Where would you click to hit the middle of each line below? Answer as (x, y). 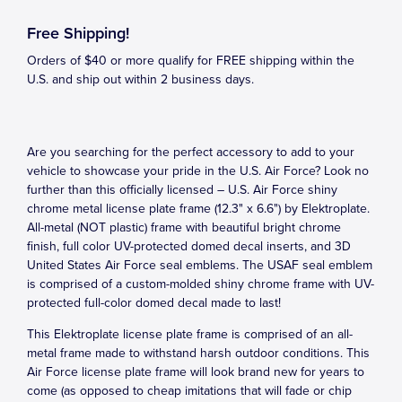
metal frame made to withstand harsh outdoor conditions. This (198, 353)
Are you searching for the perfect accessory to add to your (191, 152)
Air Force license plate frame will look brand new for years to (196, 372)
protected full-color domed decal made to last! (154, 303)
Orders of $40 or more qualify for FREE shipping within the (191, 61)
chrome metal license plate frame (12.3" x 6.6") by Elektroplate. (198, 209)
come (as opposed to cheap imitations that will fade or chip (189, 391)
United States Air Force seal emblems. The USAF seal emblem (200, 265)
